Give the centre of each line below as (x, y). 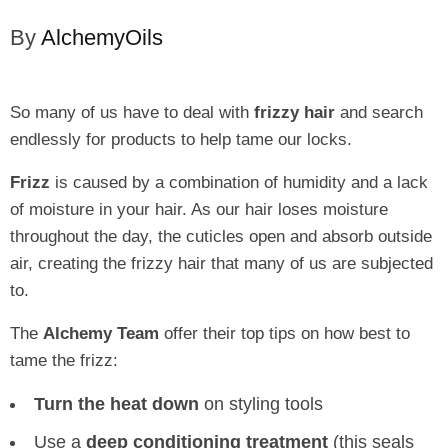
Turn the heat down (116, 403)
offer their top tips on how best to (284, 333)
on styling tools (261, 403)
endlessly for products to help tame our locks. (181, 139)
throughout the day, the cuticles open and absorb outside (221, 236)
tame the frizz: (64, 360)
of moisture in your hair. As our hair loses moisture (199, 209)
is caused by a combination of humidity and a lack (239, 182)
